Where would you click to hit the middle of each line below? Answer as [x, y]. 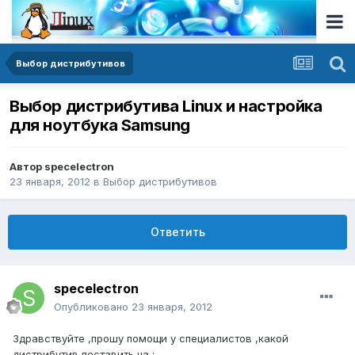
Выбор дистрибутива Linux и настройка [166, 107]
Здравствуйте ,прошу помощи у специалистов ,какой [151, 339]
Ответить [177, 232]
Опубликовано [93, 307]
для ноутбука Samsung [100, 126]
